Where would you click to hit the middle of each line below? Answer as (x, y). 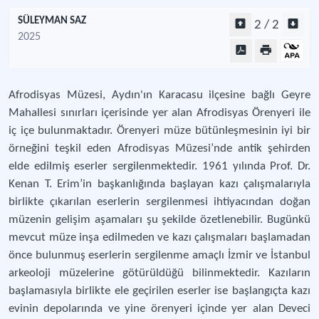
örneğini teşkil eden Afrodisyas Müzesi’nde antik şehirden (159, 148)
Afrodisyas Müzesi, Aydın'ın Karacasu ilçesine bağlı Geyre (159, 95)
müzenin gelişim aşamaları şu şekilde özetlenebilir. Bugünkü (159, 220)
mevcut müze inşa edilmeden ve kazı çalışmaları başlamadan (159, 237)
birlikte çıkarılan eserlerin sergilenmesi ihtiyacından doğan (159, 202)
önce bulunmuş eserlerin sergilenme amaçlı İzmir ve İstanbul (159, 255)
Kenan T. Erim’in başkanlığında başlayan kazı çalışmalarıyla (159, 184)
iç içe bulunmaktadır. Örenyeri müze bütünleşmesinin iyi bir (159, 131)
